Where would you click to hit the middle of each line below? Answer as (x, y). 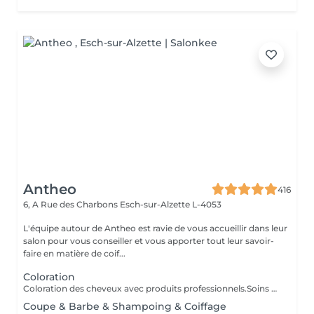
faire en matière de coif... (74, 253)
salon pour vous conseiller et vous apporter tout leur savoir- (149, 241)
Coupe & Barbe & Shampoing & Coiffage (125, 306)
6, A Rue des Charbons (71, 204)
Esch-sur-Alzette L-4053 (171, 204)
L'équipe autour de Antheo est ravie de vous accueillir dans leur (155, 228)
